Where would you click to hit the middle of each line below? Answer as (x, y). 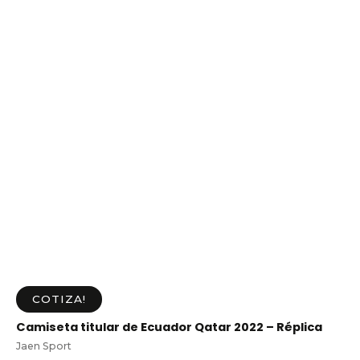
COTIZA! (59, 299)
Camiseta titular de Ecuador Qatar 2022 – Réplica (169, 327)
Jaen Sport (44, 346)
